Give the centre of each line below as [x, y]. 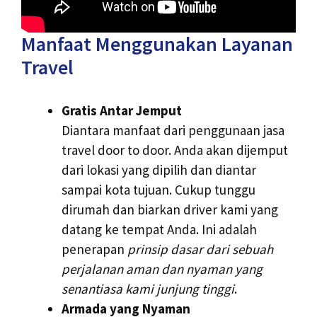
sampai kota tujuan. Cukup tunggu [158, 189]
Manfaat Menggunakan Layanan [157, 44]
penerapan [94, 249]
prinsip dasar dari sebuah [200, 249]
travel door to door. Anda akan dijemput [175, 150]
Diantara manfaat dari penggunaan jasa [173, 130]
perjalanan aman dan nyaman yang [162, 269]
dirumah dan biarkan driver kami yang [170, 209]
